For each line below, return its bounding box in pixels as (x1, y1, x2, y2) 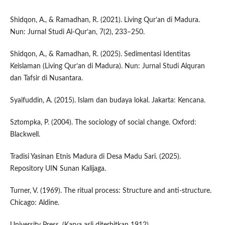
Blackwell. (10, 131, 40, 138)
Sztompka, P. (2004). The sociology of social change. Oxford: (10, 119, 196, 126)
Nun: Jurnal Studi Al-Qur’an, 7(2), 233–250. (10, 28, 145, 36)
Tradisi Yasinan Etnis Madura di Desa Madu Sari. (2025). (10, 153, 181, 160)
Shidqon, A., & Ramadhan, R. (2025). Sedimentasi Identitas (10, 50, 190, 58)
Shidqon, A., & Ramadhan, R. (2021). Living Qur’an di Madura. (10, 16, 200, 24)
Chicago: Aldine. (10, 199, 59, 206)
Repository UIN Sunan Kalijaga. (10, 165, 106, 172)
